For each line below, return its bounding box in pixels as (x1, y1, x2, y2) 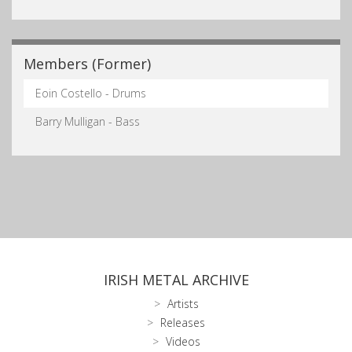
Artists (167, 295, 199, 311)
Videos (165, 333, 200, 349)
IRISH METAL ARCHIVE (103, 269, 249, 289)
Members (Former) (24, 53, 151, 73)
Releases (160, 314, 205, 330)
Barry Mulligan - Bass (35, 113, 140, 129)
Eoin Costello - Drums (35, 85, 146, 101)
